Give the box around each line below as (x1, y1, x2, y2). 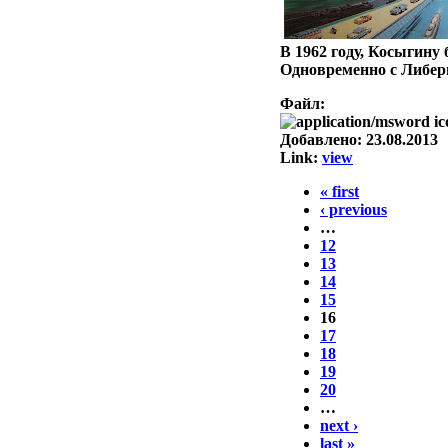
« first (320, 183, 359, 200)
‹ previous (320, 201, 387, 218)
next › (320, 417, 358, 434)
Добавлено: (280, 131, 366, 148)
